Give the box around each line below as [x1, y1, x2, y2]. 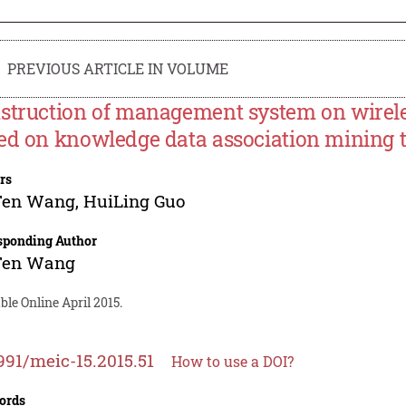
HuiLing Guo [83, 188, 186, 212]
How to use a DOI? [171, 351, 295, 371]
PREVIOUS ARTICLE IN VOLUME [7, 58, 229, 78]
